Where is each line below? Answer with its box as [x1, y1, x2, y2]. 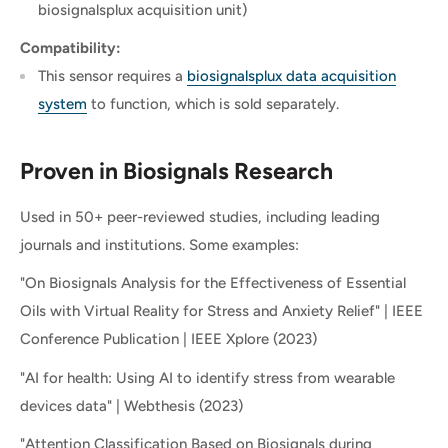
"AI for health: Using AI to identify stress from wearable [20, 368, 395, 387]
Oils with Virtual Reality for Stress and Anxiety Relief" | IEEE [20, 302, 423, 320]
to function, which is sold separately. [87, 95, 343, 114]
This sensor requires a [38, 67, 187, 86]
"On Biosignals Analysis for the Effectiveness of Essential [20, 274, 406, 292]
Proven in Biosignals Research [20, 156, 333, 185]
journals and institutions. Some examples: [20, 235, 299, 254]
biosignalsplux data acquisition [187, 67, 396, 86]
